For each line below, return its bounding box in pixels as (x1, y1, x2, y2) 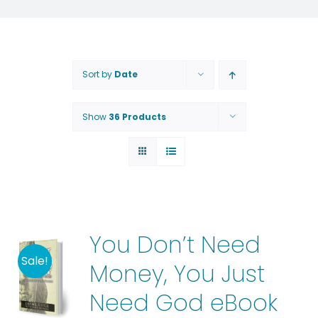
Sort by (82, 68, 114, 80)
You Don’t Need (89, 229, 261, 261)
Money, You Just (89, 258, 265, 290)
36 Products (108, 111, 166, 123)
